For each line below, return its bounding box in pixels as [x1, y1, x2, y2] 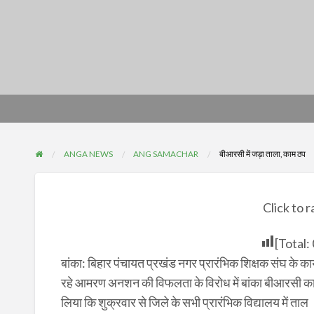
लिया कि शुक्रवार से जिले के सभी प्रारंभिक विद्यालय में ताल [60, 294, 308, 310]
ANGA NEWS [63, 149, 113, 159]
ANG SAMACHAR [133, 149, 199, 159]
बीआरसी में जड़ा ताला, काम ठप [219, 149, 306, 159]
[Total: [274, 235, 312, 252]
